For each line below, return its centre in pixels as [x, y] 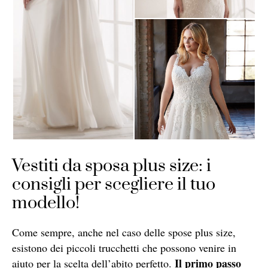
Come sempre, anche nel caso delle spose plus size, [124, 232]
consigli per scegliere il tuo [114, 184]
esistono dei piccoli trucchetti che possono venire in [124, 247]
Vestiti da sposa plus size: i [112, 166]
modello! [46, 203]
